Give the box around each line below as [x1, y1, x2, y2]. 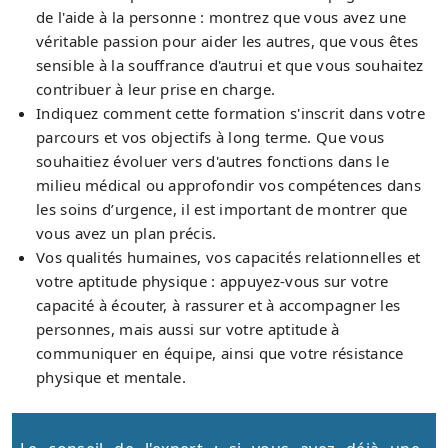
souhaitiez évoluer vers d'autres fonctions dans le [36, 150, 389, 171]
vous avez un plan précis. [36, 222, 217, 243]
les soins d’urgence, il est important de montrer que [36, 198, 408, 219]
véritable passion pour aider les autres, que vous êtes [36, 30, 419, 51]
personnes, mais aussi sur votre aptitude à [36, 318, 340, 339]
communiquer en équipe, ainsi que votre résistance [36, 342, 404, 363]
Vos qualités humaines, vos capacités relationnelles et [36, 246, 421, 267]
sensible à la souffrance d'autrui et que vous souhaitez [36, 54, 424, 75]
